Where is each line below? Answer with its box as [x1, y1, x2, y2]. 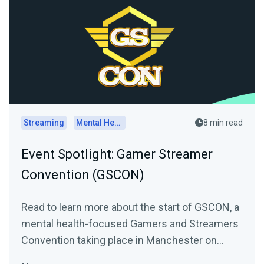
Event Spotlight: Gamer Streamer [21, 147, 213, 162]
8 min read [203, 118, 243, 128]
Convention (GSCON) [21, 167, 144, 183]
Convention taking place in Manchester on [21, 234, 217, 247]
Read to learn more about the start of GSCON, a [21, 201, 239, 214]
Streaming [24, 118, 64, 128]
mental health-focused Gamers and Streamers [21, 217, 239, 230]
